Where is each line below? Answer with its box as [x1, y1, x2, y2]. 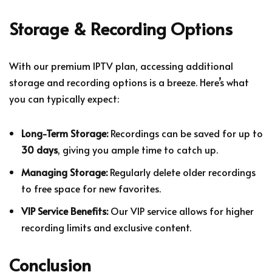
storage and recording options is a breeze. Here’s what [9, 75, 249, 89]
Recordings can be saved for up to [108, 126, 263, 140]
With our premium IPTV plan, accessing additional [9, 58, 233, 72]
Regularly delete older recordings [107, 165, 256, 178]
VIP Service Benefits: [21, 203, 108, 217]
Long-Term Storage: [21, 126, 108, 140]
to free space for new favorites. [21, 181, 161, 195]
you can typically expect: [9, 91, 119, 105]
